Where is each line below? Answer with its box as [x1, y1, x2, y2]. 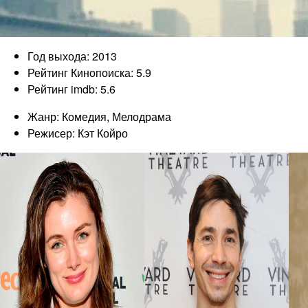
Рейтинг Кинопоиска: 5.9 [27, 64, 151, 80]
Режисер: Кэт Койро [27, 124, 128, 141]
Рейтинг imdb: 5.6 [27, 80, 115, 97]
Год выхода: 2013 [27, 47, 117, 64]
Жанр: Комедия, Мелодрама [27, 108, 171, 124]
